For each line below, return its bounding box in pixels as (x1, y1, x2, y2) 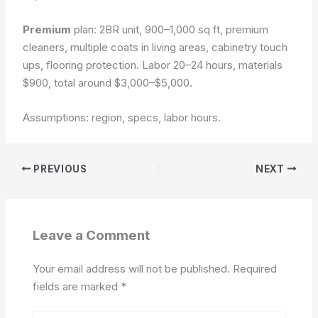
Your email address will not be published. (32, 261, 230, 275)
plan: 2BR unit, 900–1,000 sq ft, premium (71, 23, 269, 36)
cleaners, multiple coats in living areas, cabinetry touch (23, 40, 288, 54)
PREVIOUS (31, 163, 87, 175)
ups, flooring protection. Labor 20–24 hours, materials (23, 58, 283, 72)
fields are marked (32, 279, 121, 293)
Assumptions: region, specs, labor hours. (23, 111, 221, 124)
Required (232, 261, 277, 275)
